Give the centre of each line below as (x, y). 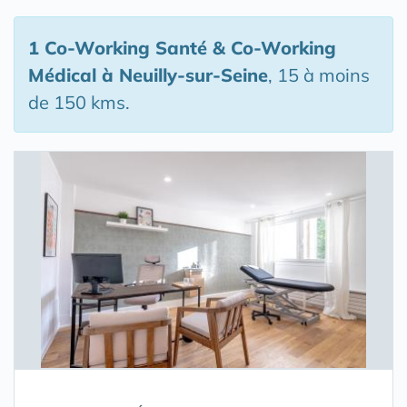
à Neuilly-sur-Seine (182, 75)
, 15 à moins (319, 75)
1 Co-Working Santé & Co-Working (182, 48)
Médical (62, 75)
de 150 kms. (79, 102)
